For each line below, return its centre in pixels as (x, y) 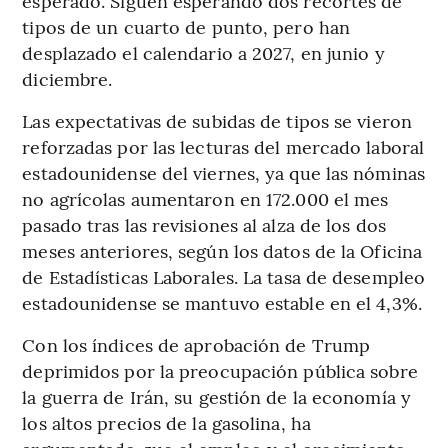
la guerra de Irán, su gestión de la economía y (216, 397)
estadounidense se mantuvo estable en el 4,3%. (222, 303)
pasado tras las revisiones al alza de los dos (204, 225)
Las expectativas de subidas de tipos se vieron (217, 121)
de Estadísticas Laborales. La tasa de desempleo (224, 277)
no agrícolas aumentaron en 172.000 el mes (205, 199)
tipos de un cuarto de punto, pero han (186, 27)
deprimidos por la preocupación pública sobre (220, 371)
